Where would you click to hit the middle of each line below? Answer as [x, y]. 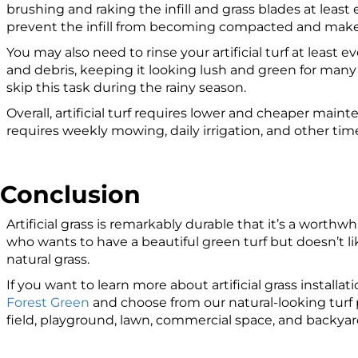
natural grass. [48, 259]
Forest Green [48, 302]
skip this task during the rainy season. [128, 87]
